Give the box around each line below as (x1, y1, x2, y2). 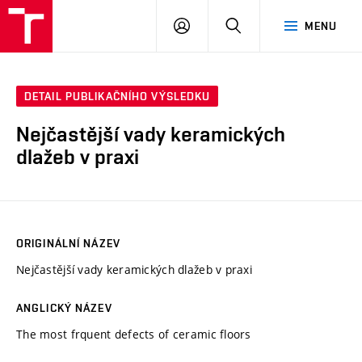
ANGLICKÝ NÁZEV (16, 301, 112, 314)
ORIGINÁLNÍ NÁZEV (16, 236, 120, 250)
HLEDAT (241, 19, 284, 32)
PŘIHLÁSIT (189, 19, 247, 32)
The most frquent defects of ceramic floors (16, 326, 251, 342)
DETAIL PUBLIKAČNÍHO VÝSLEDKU (24, 90, 211, 103)
